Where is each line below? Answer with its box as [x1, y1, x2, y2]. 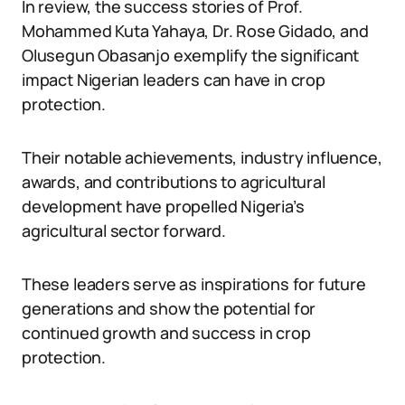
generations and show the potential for [22, 297, 316, 319]
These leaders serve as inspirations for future [22, 273, 366, 295]
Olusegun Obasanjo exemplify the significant [22, 44, 360, 66]
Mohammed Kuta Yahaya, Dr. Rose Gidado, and [22, 20, 369, 42]
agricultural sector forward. [22, 220, 226, 241]
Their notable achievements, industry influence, [22, 146, 382, 168]
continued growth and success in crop [22, 322, 311, 344]
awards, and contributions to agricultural [22, 171, 325, 193]
